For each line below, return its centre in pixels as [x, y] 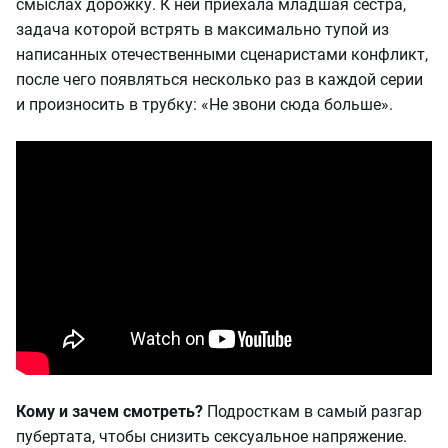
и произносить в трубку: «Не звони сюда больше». [204, 104]
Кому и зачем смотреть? [109, 411]
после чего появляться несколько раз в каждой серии [219, 79]
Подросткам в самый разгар [312, 411]
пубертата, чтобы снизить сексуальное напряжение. [211, 436]
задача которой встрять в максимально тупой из [202, 29]
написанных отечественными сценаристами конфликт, [222, 54]
